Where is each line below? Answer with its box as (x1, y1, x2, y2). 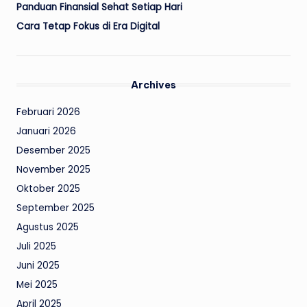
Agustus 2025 (16, 220, 79, 234)
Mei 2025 (16, 278, 58, 291)
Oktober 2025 (16, 182, 80, 195)
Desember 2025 (16, 143, 90, 157)
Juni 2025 (16, 258, 60, 272)
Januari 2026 (16, 124, 76, 138)
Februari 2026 (16, 105, 80, 119)
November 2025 (16, 162, 90, 176)
